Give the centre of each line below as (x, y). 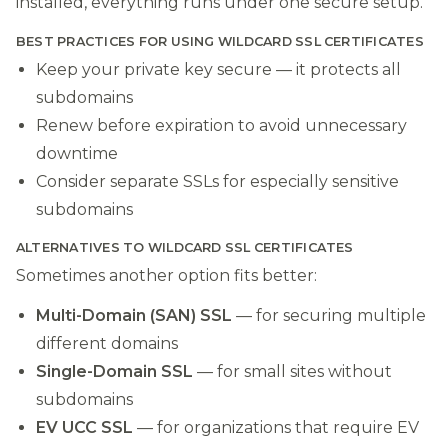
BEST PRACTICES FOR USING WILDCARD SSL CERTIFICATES (220, 42)
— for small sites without (292, 372)
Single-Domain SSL (114, 372)
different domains (107, 344)
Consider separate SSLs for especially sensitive (217, 181)
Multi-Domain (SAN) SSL (134, 316)
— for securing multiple (329, 316)
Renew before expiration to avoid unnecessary (221, 125)
